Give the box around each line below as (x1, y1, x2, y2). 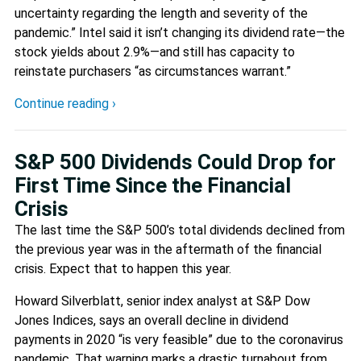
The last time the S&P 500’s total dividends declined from (15, 222, 345, 238)
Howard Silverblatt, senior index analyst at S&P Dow (15, 293, 310, 309)
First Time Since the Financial (15, 172, 291, 197)
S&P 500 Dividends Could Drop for (15, 149, 336, 174)
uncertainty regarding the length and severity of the (15, 5, 308, 21)
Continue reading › (15, 95, 116, 111)
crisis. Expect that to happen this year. (15, 260, 231, 276)
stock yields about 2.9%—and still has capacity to (15, 44, 295, 60)
